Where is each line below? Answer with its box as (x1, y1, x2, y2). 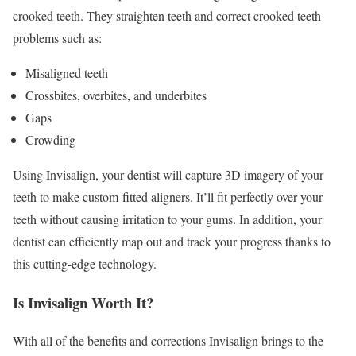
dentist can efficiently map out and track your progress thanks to (13, 232, 331, 250)
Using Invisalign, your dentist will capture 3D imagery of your (13, 165, 323, 183)
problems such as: (13, 29, 102, 46)
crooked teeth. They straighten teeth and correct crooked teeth (13, 6, 321, 24)
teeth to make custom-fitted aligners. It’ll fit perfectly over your (13, 188, 323, 205)
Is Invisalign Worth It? (13, 291, 153, 313)
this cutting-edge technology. (13, 254, 157, 272)
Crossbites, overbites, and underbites (25, 86, 207, 103)
